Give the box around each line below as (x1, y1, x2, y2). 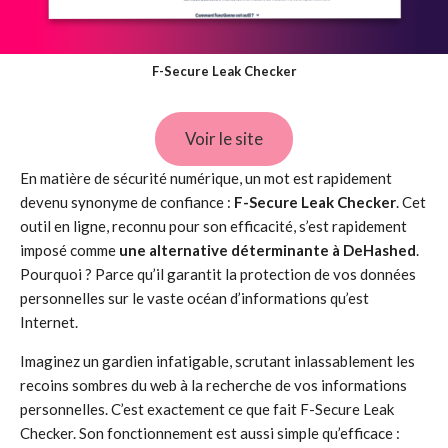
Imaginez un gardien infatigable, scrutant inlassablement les (20, 352, 415, 370)
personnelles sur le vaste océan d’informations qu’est (20, 289, 369, 307)
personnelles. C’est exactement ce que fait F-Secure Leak (20, 400, 394, 418)
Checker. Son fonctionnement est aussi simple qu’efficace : (20, 424, 400, 442)
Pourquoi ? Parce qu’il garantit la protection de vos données (20, 265, 416, 283)
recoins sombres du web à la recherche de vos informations (20, 376, 407, 394)
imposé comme (20, 241, 119, 259)
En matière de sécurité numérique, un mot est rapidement (20, 169, 392, 187)
